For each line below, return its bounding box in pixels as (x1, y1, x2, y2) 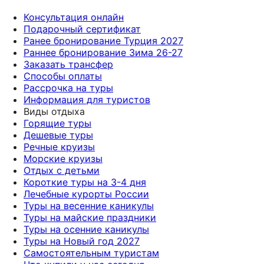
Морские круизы (24, 153, 103, 165)
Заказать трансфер (24, 58, 113, 71)
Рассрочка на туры (24, 82, 113, 94)
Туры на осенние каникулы (24, 223, 149, 236)
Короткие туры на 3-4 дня (24, 176, 146, 189)
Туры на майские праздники (24, 212, 156, 224)
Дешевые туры (24, 129, 93, 141)
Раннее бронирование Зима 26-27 (24, 47, 183, 59)
